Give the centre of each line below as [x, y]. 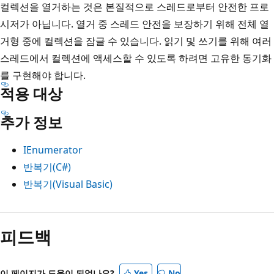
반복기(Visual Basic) [68, 184]
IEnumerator [53, 150]
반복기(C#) [47, 167]
